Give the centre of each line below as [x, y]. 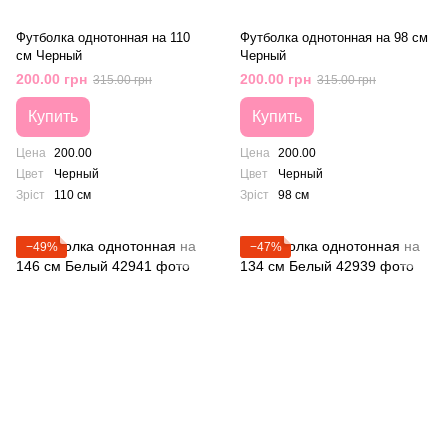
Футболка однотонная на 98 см [334, 37]
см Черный [49, 55]
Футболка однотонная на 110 [103, 37]
